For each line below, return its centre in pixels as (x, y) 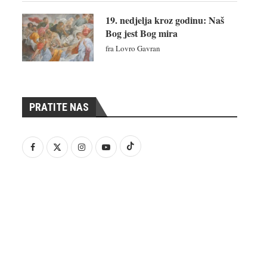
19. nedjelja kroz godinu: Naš (164, 20)
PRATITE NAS (59, 107)
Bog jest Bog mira (141, 33)
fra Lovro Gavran (133, 48)
